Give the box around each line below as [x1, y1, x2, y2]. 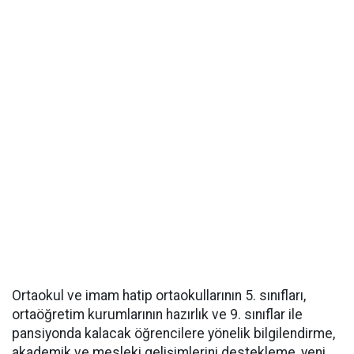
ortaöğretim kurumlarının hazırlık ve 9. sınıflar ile [12, 307, 303, 322]
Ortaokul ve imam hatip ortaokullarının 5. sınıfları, [12, 288, 306, 303]
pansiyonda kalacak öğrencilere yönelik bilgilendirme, [12, 326, 335, 341]
